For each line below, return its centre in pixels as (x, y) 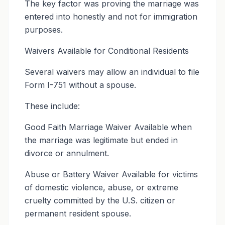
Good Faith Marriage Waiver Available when (108, 127)
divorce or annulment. (67, 153)
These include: (52, 106)
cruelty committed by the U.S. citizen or (100, 200)
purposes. (44, 30)
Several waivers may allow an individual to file (112, 72)
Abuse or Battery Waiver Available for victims (111, 174)
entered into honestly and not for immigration (111, 17)
